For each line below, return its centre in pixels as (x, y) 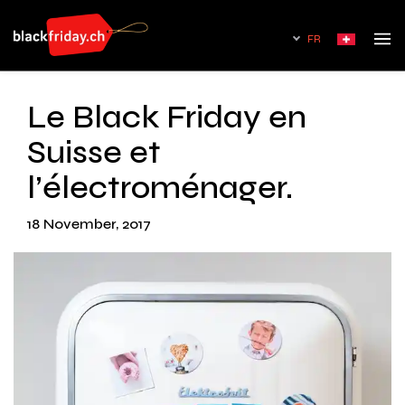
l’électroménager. (160, 188)
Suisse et (94, 152)
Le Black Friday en (167, 117)
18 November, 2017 (89, 224)
